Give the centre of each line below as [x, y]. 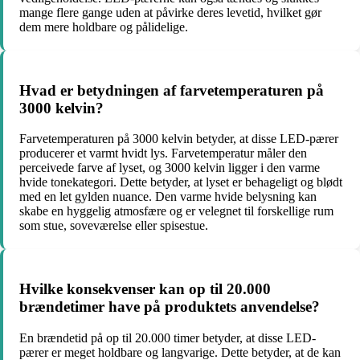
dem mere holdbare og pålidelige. [104, 27]
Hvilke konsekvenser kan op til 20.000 [145, 289]
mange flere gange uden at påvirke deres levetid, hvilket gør [170, 12]
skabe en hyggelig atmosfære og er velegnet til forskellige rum [176, 211]
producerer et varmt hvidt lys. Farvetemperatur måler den [163, 153]
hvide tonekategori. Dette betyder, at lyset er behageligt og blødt [181, 182]
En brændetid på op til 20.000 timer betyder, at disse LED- [168, 337]
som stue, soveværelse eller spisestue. [114, 226]
